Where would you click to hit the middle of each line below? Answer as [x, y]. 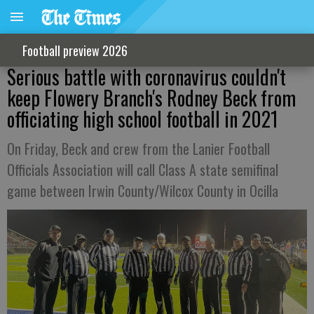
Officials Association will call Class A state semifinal [143, 170]
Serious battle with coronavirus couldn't [146, 77]
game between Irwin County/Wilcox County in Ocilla [143, 191]
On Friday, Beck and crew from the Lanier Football [138, 149]
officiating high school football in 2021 [143, 119]
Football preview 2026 [75, 50]
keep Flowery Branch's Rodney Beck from [151, 98]
